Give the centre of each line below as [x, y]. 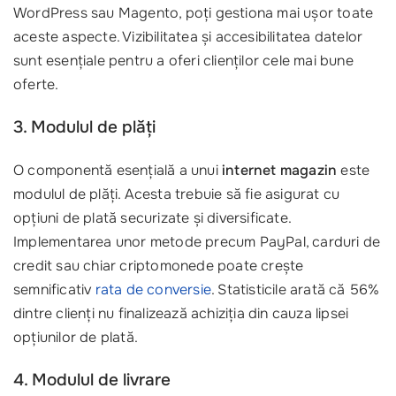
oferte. [36, 84]
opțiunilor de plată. [76, 337]
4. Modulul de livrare [92, 380]
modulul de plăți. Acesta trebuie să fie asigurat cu [177, 194]
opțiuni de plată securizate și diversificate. [152, 218]
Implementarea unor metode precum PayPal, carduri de [197, 242]
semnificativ [54, 289]
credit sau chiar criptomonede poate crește [159, 266]
